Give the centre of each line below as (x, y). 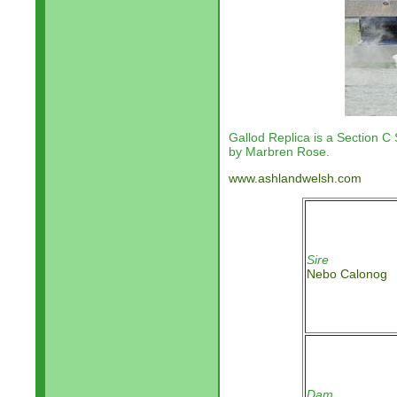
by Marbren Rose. (279, 152)
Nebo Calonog (347, 274)
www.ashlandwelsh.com (295, 178)
